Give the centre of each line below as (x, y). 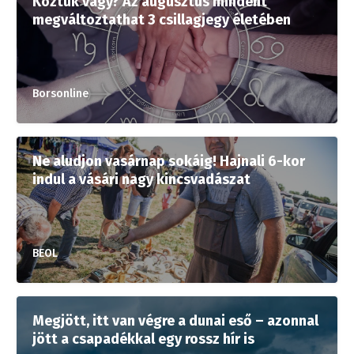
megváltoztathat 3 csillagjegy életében (162, 19)
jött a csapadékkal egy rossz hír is (143, 339)
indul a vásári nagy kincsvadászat (141, 179)
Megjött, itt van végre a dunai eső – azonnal (175, 320)
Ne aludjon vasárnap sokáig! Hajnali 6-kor (169, 161)
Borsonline (60, 93)
